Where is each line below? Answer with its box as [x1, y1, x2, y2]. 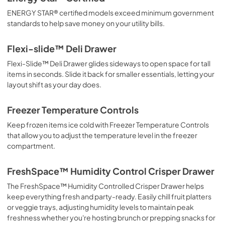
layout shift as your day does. [7, 79, 101, 89]
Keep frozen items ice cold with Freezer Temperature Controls [7, 120, 209, 129]
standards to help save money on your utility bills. [7, 18, 165, 28]
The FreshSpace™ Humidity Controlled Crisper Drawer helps [7, 181, 204, 190]
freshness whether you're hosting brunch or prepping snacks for [7, 212, 215, 222]
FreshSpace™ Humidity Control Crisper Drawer [7, 165, 214, 177]
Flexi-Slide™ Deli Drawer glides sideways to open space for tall [7, 58, 210, 68]
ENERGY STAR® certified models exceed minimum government [7, 8, 214, 17]
